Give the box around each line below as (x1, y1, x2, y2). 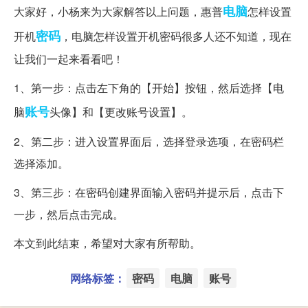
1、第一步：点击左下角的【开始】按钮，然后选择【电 (14, 80, 284, 96)
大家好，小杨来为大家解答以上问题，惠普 (14, 3, 223, 20)
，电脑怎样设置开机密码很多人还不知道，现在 (60, 28, 291, 45)
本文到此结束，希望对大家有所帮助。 (14, 235, 201, 252)
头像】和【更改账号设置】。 (49, 104, 192, 120)
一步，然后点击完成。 (14, 206, 124, 223)
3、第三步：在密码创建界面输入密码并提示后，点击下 (14, 184, 284, 201)
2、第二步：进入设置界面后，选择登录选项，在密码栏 (14, 133, 284, 150)
